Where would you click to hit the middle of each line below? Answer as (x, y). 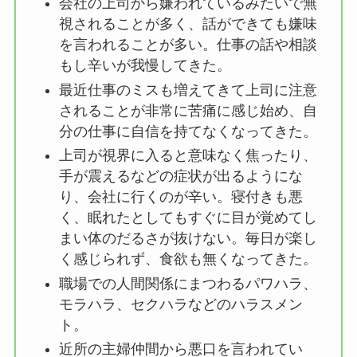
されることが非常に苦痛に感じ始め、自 (188, 110)
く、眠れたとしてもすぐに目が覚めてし (188, 218)
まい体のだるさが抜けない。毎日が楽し (188, 239)
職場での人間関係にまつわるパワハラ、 (188, 283)
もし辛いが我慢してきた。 (145, 66)
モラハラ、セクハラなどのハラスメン (180, 304)
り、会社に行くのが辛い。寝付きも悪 (180, 197)
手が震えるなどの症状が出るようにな (180, 177)
